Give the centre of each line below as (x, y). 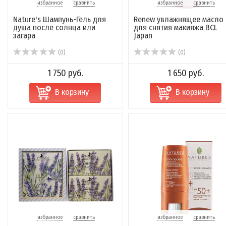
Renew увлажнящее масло (178, 19)
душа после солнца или (54, 27)
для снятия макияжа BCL (175, 27)
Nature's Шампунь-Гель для (60, 19)
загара (24, 36)
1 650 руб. (185, 73)
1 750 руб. (65, 73)
